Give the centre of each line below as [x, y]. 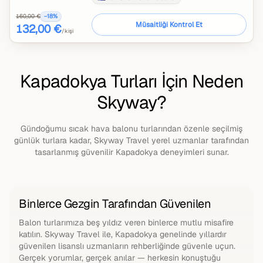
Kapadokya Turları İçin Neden [131, 81]
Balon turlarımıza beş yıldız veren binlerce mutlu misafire [126, 222]
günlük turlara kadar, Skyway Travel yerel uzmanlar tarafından [131, 140]
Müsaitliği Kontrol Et [169, 25]
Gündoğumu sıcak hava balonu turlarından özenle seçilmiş [131, 129]
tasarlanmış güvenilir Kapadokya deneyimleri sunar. [131, 152]
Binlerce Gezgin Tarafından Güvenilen [115, 204]
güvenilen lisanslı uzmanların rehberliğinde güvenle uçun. [127, 246]
